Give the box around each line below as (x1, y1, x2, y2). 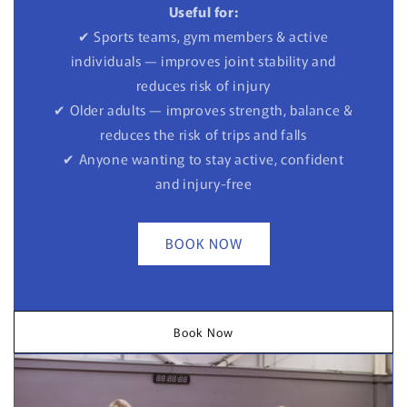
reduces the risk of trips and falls (100, 124, 307, 144)
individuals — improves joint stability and (70, 50, 337, 70)
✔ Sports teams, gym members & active (78, 25, 329, 45)
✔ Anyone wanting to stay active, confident (63, 148, 344, 168)
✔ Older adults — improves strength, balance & (54, 99, 353, 119)
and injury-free (154, 173, 253, 193)
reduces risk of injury (135, 74, 272, 94)
